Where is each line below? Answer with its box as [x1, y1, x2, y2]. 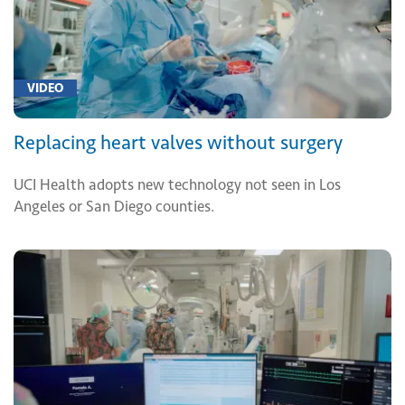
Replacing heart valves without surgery [14, 130, 343, 155]
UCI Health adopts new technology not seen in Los [14, 175, 341, 194]
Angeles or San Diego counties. [14, 197, 214, 216]
